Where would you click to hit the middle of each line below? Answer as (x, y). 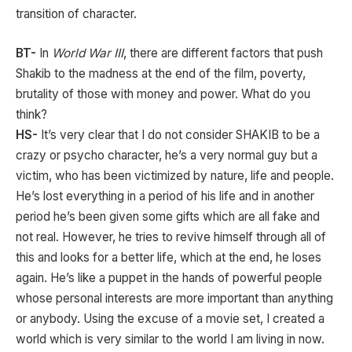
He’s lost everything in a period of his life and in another (165, 196)
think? (31, 114)
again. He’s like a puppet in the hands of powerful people (169, 277)
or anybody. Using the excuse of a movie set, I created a (170, 318)
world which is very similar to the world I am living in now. (170, 339)
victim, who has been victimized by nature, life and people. (175, 175)
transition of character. (76, 14)
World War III (88, 53)
